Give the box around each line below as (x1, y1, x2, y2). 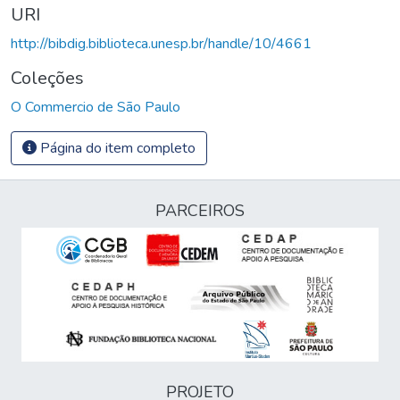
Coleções (11, 65, 84, 90)
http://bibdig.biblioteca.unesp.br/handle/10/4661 (11, 33, 312, 54)
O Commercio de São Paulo (11, 96, 180, 117)
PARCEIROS (155, 200, 245, 221)
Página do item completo (37, 137, 196, 158)
